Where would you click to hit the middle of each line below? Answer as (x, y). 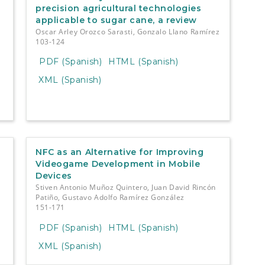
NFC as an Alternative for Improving (119, 152)
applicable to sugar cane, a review (116, 20)
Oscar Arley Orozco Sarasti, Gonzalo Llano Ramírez (127, 31)
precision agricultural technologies (118, 8)
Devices (54, 176)
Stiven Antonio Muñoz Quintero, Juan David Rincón (125, 188)
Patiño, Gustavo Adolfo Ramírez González (110, 198)
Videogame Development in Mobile (118, 164)
